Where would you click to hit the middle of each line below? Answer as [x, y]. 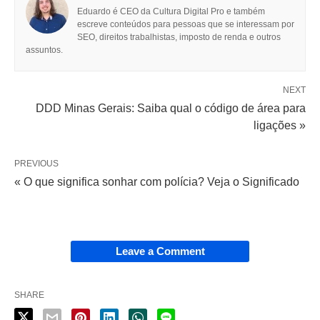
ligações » [280, 126]
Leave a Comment [160, 251]
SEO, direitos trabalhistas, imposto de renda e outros [179, 37]
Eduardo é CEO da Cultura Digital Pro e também [171, 12]
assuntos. [44, 50]
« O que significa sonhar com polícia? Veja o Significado [157, 182]
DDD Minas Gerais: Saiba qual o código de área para [171, 109]
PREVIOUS [36, 164]
